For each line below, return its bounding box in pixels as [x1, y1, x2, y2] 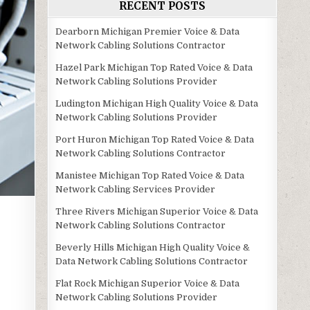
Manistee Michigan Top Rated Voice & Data [55, 170, 245, 181]
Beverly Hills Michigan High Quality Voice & [55, 242, 250, 253]
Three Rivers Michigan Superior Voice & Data [55, 206, 259, 217]
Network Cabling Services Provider [55, 184, 216, 194]
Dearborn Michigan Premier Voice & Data [55, 26, 240, 37]
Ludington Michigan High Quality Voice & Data [55, 98, 259, 109]
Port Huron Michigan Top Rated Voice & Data [55, 134, 255, 145]
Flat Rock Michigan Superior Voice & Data [55, 278, 240, 289]
